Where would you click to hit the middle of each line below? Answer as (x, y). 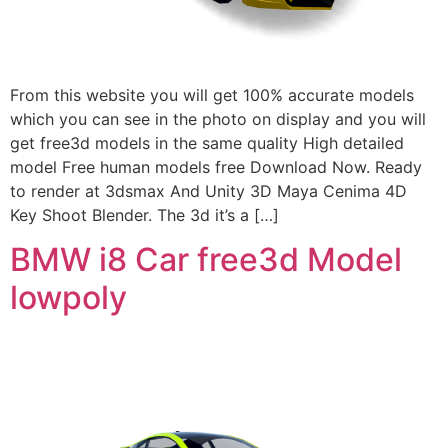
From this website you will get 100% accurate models (212, 94)
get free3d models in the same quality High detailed (207, 142)
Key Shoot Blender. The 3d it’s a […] (144, 214)
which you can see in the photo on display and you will (218, 118)
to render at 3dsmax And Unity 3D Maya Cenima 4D (208, 190)
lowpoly (68, 298)
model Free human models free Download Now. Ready (216, 166)
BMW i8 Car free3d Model (206, 260)
